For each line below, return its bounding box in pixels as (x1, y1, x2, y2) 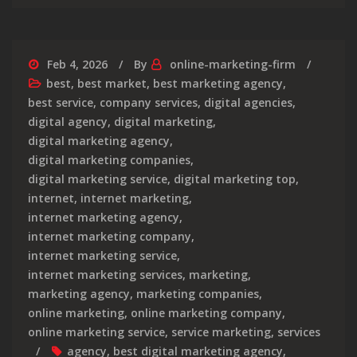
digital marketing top (174, 171, 296, 186)
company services (100, 94, 198, 110)
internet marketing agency (28, 209, 179, 225)
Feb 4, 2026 (47, 56, 108, 72)
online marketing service (28, 324, 165, 339)
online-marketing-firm (170, 56, 296, 72)
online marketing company (131, 304, 282, 320)
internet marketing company (28, 228, 191, 244)
